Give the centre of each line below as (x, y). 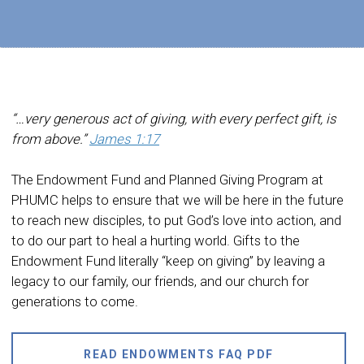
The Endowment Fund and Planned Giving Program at (167, 179)
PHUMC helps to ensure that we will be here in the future (178, 199)
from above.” (50, 139)
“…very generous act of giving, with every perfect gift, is (174, 118)
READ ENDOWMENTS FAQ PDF (179, 354)
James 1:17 (124, 139)
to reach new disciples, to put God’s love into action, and (176, 220)
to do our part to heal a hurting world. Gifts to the (156, 240)
